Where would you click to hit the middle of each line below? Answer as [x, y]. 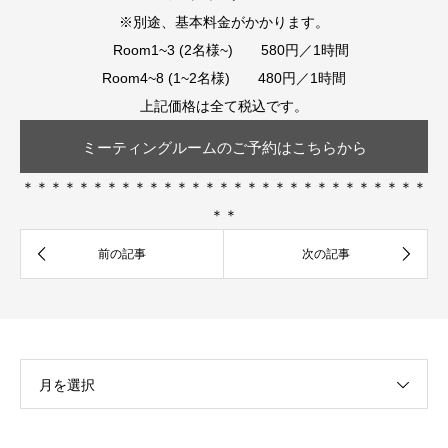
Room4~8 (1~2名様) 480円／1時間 [224, 78]
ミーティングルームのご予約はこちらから [224, 147]
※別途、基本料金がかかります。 [224, 22]
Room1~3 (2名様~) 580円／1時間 [224, 50]
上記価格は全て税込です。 [224, 106]
